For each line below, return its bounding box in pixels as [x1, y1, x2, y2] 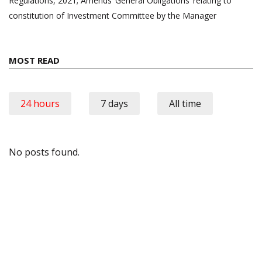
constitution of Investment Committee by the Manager [9, 9, 216, 21]
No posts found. [9, 145, 80, 158]
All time [169, 96, 201, 110]
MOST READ [9, 54, 60, 66]
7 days [101, 96, 128, 110]
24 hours [20, 96, 60, 110]
